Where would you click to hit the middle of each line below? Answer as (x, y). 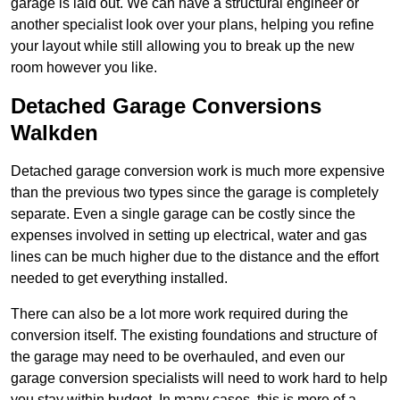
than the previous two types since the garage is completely (195, 192)
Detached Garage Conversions (166, 105)
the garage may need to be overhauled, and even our (178, 356)
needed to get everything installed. (119, 278)
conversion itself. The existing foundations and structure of (194, 335)
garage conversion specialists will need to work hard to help (199, 378)
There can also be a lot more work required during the (179, 313)
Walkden (54, 132)
